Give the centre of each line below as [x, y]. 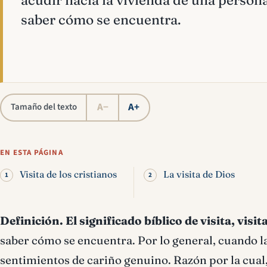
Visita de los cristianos [68, 174]
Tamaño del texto [44, 107]
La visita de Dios [199, 174]
